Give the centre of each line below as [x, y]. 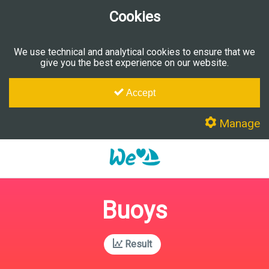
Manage [238, 123]
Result [137, 244]
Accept [139, 92]
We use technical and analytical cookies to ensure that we [134, 52]
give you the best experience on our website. [134, 62]
